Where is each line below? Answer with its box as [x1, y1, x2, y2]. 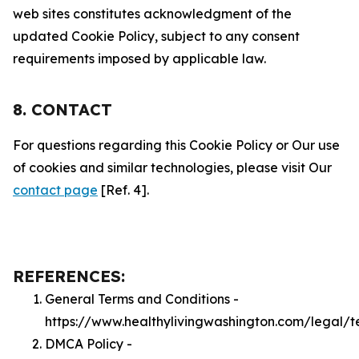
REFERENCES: [13, 266, 125, 286]
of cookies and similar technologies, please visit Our [13, 159, 332, 175]
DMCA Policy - [45, 336, 132, 352]
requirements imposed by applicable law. [13, 50, 266, 67]
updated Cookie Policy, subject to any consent [13, 28, 300, 44]
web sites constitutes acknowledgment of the [13, 6, 292, 22]
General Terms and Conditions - [45, 291, 239, 307]
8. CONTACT [13, 99, 112, 119]
